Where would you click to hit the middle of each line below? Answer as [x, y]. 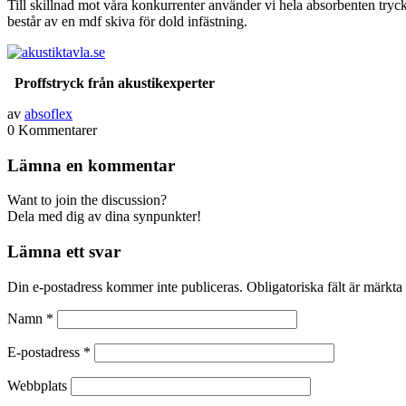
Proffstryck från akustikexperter [115, 82]
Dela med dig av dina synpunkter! [104, 217]
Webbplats [37, 385]
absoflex [48, 113]
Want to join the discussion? [87, 200]
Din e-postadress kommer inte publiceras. [125, 286]
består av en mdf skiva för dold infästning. [127, 21]
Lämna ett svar [64, 251]
